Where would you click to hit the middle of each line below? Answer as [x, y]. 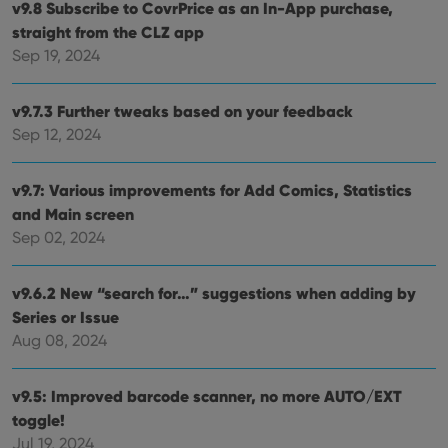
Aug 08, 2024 [59, 340]
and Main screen [73, 213]
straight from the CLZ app [108, 31]
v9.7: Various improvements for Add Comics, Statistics [212, 189]
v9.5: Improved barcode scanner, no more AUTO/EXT [207, 395]
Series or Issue [65, 316]
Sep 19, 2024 [56, 55]
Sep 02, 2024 [58, 237]
